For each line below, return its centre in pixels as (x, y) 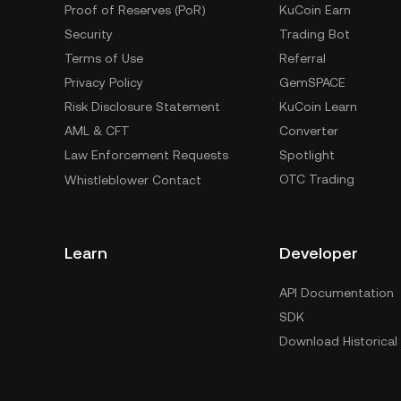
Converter (309, 131)
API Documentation (337, 293)
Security (89, 34)
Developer (319, 253)
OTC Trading (317, 179)
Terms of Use (104, 58)
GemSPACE (312, 82)
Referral (303, 58)
